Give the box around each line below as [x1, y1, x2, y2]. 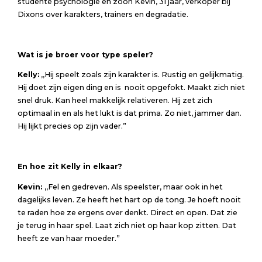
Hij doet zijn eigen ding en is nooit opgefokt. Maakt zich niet [17, 83, 245, 92]
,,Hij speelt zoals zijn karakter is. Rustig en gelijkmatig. [39, 70, 244, 80]
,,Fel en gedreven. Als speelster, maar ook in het [44, 182, 223, 192]
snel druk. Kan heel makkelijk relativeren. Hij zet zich [17, 96, 212, 105]
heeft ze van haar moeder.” [17, 234, 120, 243]
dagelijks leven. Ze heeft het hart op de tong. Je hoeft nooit [17, 195, 241, 205]
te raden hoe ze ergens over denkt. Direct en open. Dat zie [17, 208, 237, 218]
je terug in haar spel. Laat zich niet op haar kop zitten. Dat [17, 221, 236, 230]
